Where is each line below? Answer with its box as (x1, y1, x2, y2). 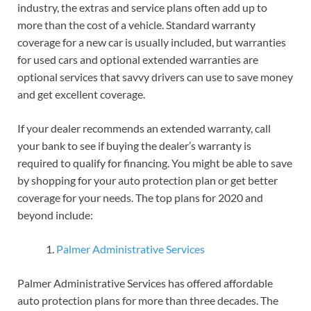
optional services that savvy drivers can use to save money (17, 70, 293, 84)
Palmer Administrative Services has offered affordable (17, 276, 273, 290)
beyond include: (17, 208, 93, 222)
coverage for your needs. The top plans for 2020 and (17, 191, 263, 205)
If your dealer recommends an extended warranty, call (17, 121, 271, 135)
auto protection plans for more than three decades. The (17, 294, 278, 308)
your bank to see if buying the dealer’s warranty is (17, 139, 251, 153)
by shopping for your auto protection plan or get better (17, 174, 278, 187)
